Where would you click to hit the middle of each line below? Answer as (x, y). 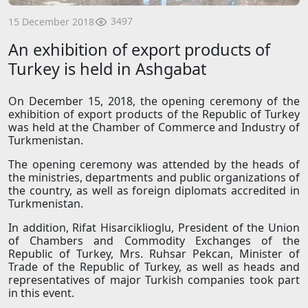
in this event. (41, 293)
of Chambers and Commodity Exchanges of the (154, 241)
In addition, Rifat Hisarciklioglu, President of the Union (154, 228)
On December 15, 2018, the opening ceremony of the (154, 101)
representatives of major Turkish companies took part (154, 280)
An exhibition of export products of (139, 50)
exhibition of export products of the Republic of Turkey (154, 114)
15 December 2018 (51, 21)
